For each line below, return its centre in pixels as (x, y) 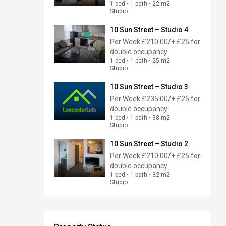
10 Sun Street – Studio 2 (149, 144)
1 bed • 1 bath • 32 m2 (140, 175)
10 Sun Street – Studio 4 (149, 30)
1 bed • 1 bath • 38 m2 (140, 118)
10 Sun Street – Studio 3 (149, 87)
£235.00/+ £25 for (170, 99)
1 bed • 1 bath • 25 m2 (140, 61)
